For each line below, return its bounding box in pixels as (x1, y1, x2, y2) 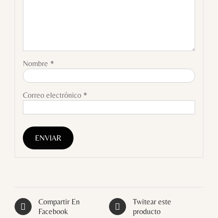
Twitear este (133, 197, 171, 206)
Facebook (38, 206, 68, 216)
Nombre (22, 59, 50, 69)
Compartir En (38, 197, 80, 206)
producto (133, 206, 161, 216)
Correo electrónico (22, 91, 83, 100)
